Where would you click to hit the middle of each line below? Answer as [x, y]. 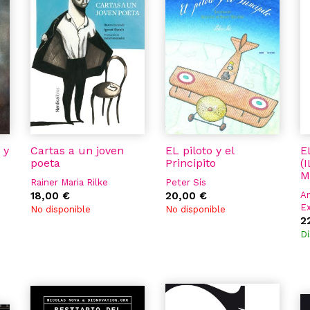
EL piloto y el [200, 151]
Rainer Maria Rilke [69, 182]
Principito [191, 163]
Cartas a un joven [77, 151]
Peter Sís [186, 182]
